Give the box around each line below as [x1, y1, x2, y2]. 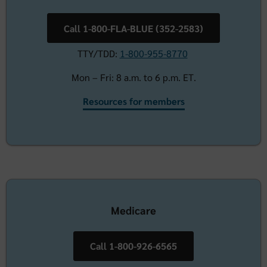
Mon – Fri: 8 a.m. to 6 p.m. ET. [71, 71, 196, 83]
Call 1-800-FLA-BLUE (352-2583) [64, 21, 203, 35]
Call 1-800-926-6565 [90, 240, 177, 253]
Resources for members [82, 95, 185, 107]
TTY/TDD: [77, 47, 120, 60]
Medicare [111, 203, 156, 217]
